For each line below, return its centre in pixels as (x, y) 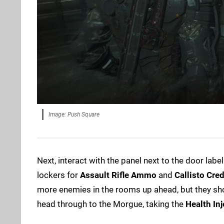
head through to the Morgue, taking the (111, 204)
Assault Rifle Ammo (118, 175)
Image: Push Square (74, 115)
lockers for (58, 175)
